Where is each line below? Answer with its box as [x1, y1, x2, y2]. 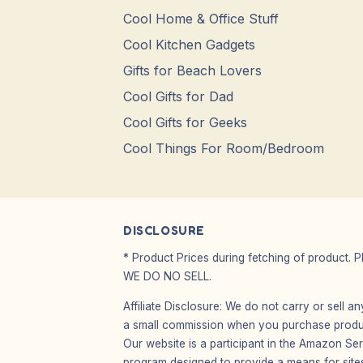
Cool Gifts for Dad [123, 88, 233, 105]
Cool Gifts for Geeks [123, 114, 247, 130]
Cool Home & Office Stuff [123, 11, 279, 27]
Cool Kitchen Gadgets [123, 36, 255, 53]
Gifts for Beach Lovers [123, 62, 262, 79]
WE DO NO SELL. [123, 270, 211, 283]
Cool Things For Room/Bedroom [123, 140, 324, 156]
